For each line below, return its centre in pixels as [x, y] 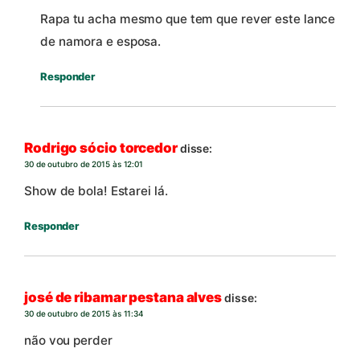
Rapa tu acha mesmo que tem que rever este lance [188, 19]
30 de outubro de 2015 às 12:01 [84, 164]
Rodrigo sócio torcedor [101, 147]
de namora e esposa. [101, 42]
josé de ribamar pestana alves [123, 297]
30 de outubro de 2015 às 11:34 [84, 313]
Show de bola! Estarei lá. [96, 191]
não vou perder [68, 341]
